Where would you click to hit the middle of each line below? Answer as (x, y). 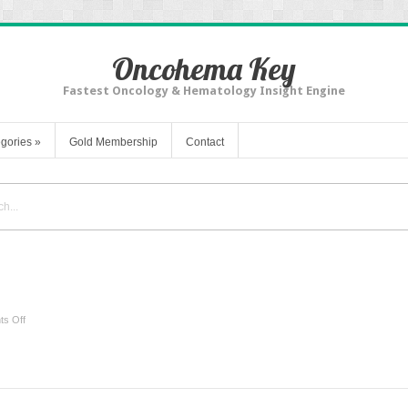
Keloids (41, 337)
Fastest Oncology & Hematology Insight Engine (204, 91)
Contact (205, 142)
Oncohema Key (204, 69)
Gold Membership (113, 142)
